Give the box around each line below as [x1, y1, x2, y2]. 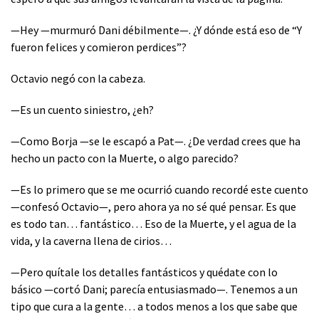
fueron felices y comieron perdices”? [11, 39, 187, 54]
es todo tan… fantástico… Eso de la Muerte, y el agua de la [11, 216, 296, 231]
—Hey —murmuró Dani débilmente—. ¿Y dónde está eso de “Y [11, 22, 302, 37]
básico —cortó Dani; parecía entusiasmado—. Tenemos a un [11, 281, 298, 296]
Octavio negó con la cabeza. [11, 70, 145, 85]
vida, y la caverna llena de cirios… [11, 233, 172, 248]
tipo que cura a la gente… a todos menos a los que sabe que [11, 298, 298, 313]
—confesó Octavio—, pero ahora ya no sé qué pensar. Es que [11, 199, 296, 214]
